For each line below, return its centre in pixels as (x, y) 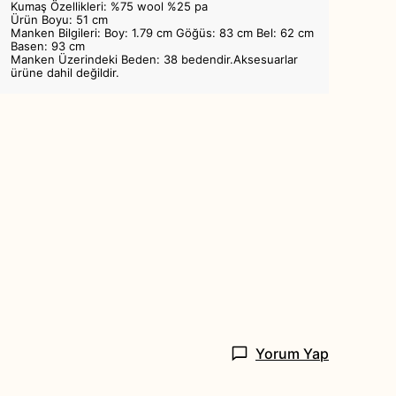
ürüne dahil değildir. (65, 73)
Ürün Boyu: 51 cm (59, 20)
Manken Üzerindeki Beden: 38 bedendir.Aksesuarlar (154, 60)
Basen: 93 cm (48, 46)
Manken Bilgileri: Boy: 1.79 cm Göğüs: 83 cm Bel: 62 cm (162, 33)
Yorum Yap (292, 353)
